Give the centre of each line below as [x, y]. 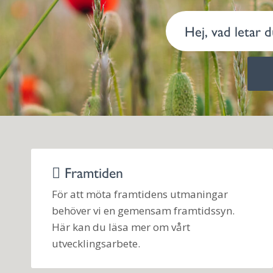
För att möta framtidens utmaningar [140, 194]
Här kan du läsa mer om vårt [121, 227]
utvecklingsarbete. [96, 243]
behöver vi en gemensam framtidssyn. [143, 210]
